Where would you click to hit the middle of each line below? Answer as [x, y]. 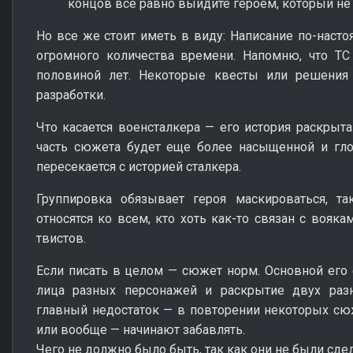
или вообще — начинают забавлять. [141, 329]
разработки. [71, 95]
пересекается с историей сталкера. [139, 166]
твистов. [61, 238]
